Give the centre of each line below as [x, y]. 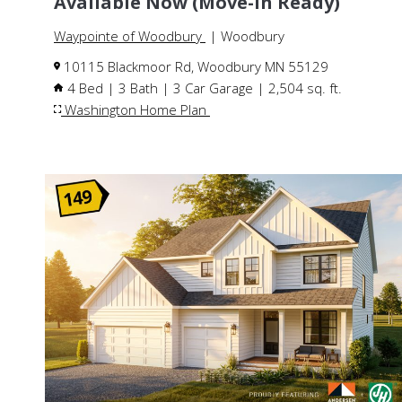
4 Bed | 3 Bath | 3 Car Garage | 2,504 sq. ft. [203, 87]
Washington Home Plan [135, 109]
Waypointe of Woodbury [130, 35]
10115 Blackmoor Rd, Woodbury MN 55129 [194, 66]
